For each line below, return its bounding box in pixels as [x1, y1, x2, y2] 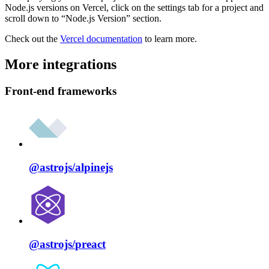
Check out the [5, 33, 60, 44]
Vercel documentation [60, 33, 142, 44]
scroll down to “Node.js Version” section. [5, 13, 162, 23]
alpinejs [75, 161, 113, 174]
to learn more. [142, 33, 197, 44]
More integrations [5, 56, 116, 72]
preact [75, 237, 106, 250]
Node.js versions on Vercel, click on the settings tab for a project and [5, 2, 264, 13]
